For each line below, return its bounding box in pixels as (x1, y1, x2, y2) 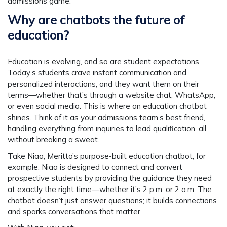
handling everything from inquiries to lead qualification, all (8, 123, 206, 133)
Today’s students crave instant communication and (8, 67, 186, 78)
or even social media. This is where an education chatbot (8, 101, 207, 111)
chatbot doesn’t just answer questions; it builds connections (8, 196, 217, 206)
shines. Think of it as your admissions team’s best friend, (8, 112, 205, 122)
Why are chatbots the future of (8, 12, 184, 27)
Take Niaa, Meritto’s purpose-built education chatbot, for (8, 151, 206, 161)
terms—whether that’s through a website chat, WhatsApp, (8, 90, 215, 100)
